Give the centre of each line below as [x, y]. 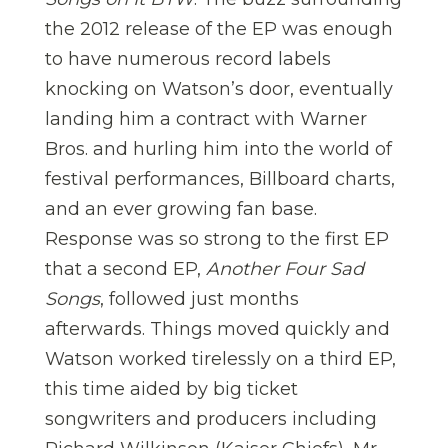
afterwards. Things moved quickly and [217, 328]
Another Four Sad [285, 268]
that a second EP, [125, 268]
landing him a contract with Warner [206, 118]
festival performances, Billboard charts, [220, 178]
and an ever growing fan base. [181, 208]
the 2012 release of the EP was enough [219, 28]
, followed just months [199, 298]
